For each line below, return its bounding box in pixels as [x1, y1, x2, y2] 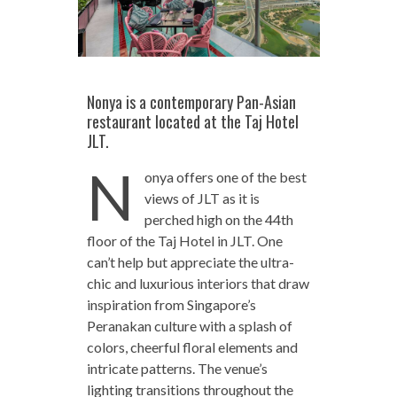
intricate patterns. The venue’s [86, 359, 268, 377]
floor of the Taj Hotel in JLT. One [86, 231, 283, 249]
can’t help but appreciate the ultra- [86, 253, 294, 270]
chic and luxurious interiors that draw [86, 274, 309, 292]
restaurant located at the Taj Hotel [86, 109, 299, 133]
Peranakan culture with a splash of [86, 316, 292, 334]
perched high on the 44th [144, 210, 293, 228]
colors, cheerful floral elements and [86, 338, 298, 355]
